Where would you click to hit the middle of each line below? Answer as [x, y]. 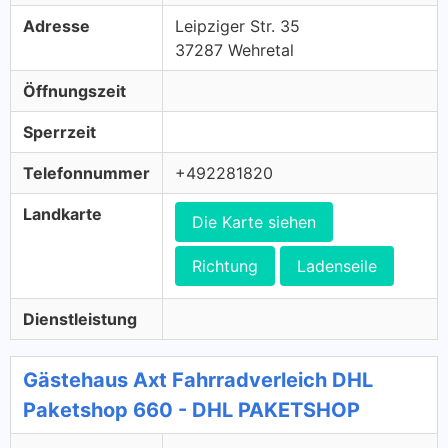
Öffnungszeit [74, 91]
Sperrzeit [59, 132]
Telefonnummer [86, 173]
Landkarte [62, 214]
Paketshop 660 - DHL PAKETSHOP [191, 410]
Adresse [56, 26]
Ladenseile [337, 266]
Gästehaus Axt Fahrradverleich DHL [198, 380]
